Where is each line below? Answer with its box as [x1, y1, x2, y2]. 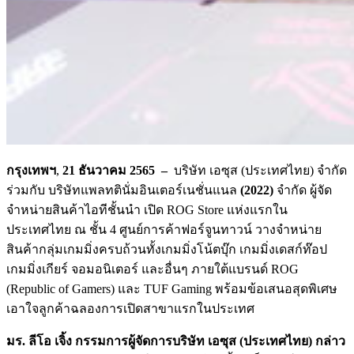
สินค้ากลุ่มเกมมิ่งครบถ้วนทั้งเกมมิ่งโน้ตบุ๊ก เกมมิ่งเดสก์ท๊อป [6, 242, 327, 256]
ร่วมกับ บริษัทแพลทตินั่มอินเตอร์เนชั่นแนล [6, 183, 240, 197]
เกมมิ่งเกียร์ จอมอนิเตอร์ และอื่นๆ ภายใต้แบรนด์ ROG [6, 262, 299, 276]
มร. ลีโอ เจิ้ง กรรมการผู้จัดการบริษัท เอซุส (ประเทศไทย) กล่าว [6, 333, 345, 348]
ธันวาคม [78, 163, 130, 177]
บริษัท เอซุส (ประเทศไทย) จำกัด [174, 163, 347, 177]
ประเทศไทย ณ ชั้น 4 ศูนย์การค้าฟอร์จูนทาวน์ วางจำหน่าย [6, 222, 322, 236]
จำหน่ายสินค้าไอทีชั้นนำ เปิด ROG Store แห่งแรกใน [6, 202, 288, 217]
